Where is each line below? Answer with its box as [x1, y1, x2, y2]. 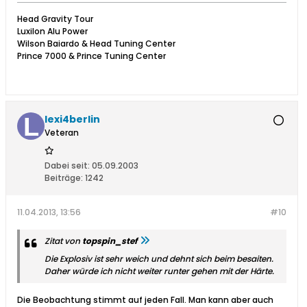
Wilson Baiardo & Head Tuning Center [17, 38, 175, 50]
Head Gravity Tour [17, 13, 93, 25]
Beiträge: [45, 172, 83, 184]
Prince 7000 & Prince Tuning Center [17, 50, 166, 62]
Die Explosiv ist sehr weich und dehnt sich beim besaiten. [45, 253, 273, 265]
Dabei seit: [45, 160, 90, 172]
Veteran [45, 127, 79, 139]
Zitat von [45, 235, 82, 247]
